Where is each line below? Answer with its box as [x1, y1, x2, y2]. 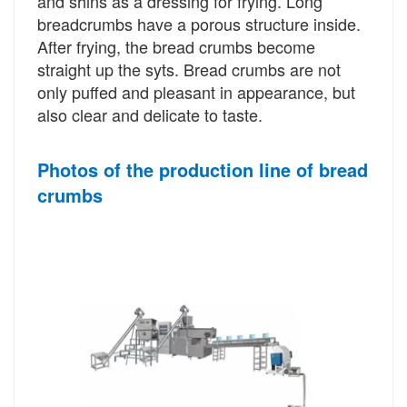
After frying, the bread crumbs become [37, 34, 315, 58]
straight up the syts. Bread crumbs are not [37, 56, 341, 81]
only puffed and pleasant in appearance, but [37, 79, 355, 104]
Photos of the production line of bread [37, 155, 368, 183]
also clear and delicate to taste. [37, 102, 263, 126]
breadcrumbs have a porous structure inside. [37, 11, 361, 35]
